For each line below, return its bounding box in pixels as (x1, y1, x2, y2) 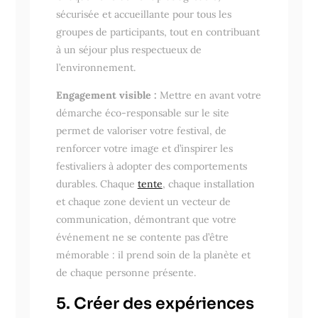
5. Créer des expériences (55, 293, 254, 313)
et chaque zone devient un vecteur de (55, 194, 231, 208)
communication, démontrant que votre (55, 212, 236, 226)
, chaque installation (162, 177, 255, 190)
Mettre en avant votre (156, 88, 261, 102)
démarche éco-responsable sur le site (55, 106, 229, 119)
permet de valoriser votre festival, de (55, 124, 226, 137)
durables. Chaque (55, 177, 138, 190)
